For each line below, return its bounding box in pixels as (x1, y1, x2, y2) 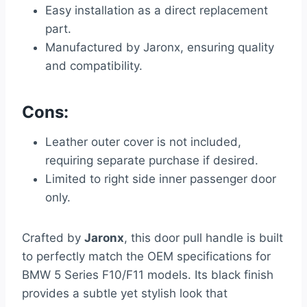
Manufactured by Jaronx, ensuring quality (45, 40, 274, 55)
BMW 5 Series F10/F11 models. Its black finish (22, 268, 273, 282)
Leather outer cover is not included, (45, 135, 241, 149)
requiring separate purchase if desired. (45, 153, 258, 168)
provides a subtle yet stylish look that (22, 286, 228, 301)
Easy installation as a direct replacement (45, 3, 268, 18)
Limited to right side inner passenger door (45, 172, 276, 186)
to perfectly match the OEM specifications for (22, 249, 271, 264)
